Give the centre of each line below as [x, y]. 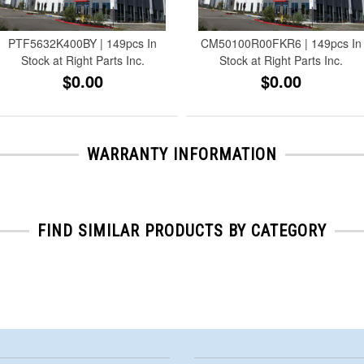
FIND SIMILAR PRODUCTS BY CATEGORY [182, 230]
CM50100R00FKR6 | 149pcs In [282, 43]
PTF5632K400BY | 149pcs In [83, 43]
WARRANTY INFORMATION [182, 154]
